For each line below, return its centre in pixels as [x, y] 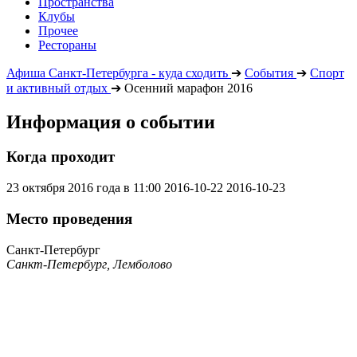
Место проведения [69, 218]
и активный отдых [57, 88]
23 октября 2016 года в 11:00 [84, 188]
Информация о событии [111, 122]
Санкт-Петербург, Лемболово [89, 264]
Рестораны [67, 45]
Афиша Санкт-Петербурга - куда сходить [117, 73]
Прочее [58, 30]
